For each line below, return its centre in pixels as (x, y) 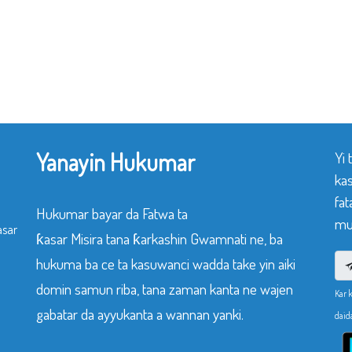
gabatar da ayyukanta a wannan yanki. (140, 314)
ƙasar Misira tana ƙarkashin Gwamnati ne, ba (159, 238)
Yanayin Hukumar (115, 162)
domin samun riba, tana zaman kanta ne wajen (165, 289)
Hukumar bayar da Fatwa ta (112, 213)
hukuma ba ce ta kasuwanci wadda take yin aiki (166, 264)
